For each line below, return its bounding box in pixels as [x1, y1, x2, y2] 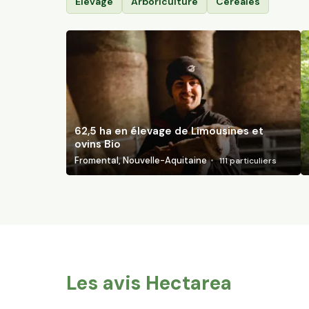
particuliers [228, 154, 277, 166]
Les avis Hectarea [66, 270, 232, 297]
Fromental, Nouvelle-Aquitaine [74, 154, 207, 167]
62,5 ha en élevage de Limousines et [74, 124, 263, 139]
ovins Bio [74, 137, 121, 152]
